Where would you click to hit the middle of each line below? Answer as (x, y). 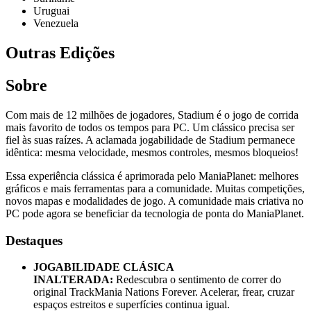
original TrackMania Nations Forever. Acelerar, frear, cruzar (164, 292)
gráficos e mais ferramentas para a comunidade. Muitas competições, (155, 188)
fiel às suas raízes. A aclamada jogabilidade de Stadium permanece (150, 140)
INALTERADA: (75, 280)
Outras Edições (60, 53)
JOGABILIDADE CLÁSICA (103, 267)
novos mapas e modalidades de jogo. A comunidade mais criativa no (154, 201)
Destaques (34, 240)
